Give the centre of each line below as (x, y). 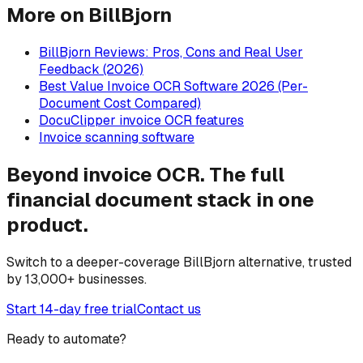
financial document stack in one (160, 200)
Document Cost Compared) (120, 104)
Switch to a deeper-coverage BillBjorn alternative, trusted (179, 262)
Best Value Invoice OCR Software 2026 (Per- (173, 87)
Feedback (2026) (91, 70)
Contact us (169, 309)
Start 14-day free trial (72, 309)
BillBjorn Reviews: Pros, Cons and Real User (171, 53)
